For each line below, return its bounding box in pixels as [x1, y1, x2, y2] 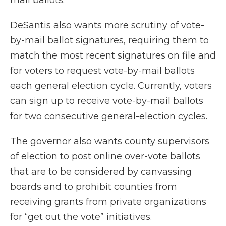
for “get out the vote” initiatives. [10, 211, 152, 223]
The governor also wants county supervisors [10, 136, 209, 147]
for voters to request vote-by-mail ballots [10, 65, 195, 77]
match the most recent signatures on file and [10, 50, 216, 62]
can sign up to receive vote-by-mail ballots [10, 95, 203, 107]
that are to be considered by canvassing [10, 166, 192, 178]
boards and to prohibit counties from [10, 181, 177, 193]
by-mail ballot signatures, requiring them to [10, 35, 209, 46]
